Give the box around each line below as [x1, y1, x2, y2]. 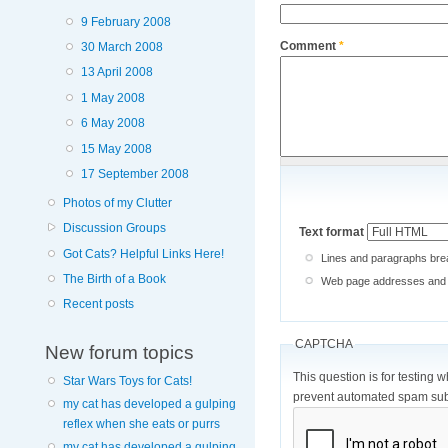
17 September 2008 [80, 167, 189, 182]
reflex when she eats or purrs [62, 417, 220, 431]
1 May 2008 [80, 90, 145, 105]
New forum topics [44, 340, 194, 363]
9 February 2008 [80, 14, 171, 29]
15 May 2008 [80, 141, 152, 156]
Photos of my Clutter [62, 195, 172, 210]
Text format [298, 225, 367, 240]
